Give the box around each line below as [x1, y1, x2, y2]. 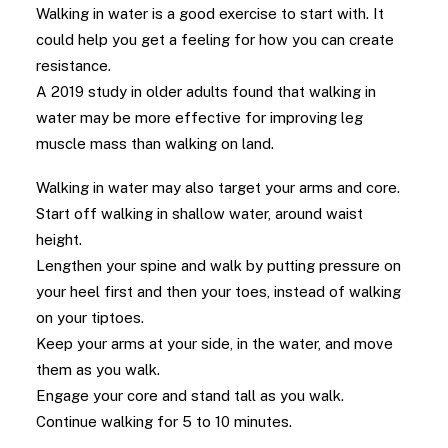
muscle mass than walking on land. [36, 135, 274, 152]
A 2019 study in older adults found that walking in [36, 83, 376, 100]
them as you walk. [36, 361, 160, 378]
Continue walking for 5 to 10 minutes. [36, 413, 292, 430]
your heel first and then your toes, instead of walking [36, 283, 401, 300]
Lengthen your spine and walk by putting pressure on [36, 257, 401, 274]
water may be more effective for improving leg [36, 109, 363, 126]
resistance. [36, 57, 111, 74]
